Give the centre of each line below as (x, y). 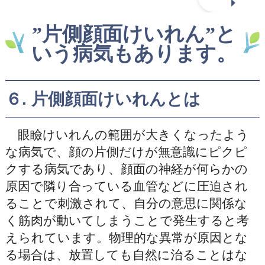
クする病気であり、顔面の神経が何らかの (126, 169)
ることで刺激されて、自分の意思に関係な (126, 203)
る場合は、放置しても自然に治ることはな (126, 255)
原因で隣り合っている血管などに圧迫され (126, 186)
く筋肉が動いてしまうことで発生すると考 (127, 221)
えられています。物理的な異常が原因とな (126, 238)
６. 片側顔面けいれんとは (103, 99)
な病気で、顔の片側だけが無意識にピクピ (126, 152)
